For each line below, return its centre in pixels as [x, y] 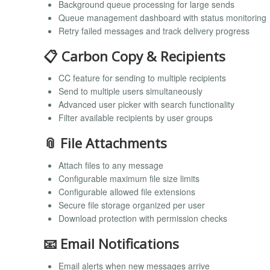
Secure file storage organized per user [132, 205]
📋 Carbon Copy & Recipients [134, 56]
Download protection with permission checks [143, 218]
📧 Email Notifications [111, 243]
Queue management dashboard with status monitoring [162, 17]
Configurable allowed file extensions [127, 191]
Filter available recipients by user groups [136, 118]
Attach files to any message [111, 165]
